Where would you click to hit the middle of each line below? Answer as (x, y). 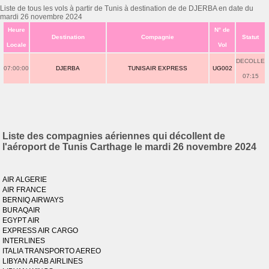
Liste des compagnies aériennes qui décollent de (114, 136)
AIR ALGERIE (25, 180)
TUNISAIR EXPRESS (158, 68)
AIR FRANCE (25, 190)
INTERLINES (24, 241)
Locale (16, 45)
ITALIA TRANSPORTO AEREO (52, 251)
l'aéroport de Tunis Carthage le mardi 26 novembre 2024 (130, 147)
